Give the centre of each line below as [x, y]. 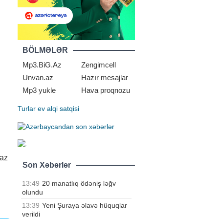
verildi [31, 214]
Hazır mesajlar [105, 77]
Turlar [27, 109]
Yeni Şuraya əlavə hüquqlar [85, 205]
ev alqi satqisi [58, 109]
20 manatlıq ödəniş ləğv [79, 183]
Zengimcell [99, 65]
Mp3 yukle [39, 90]
